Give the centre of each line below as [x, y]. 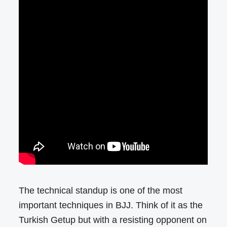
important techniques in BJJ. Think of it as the [111, 205]
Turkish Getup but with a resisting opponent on [113, 220]
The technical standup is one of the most [101, 190]
